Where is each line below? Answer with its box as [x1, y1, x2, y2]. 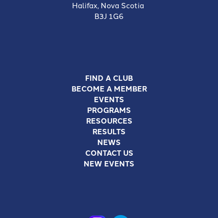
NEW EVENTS [84, 158, 134, 169]
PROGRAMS [87, 104, 131, 115]
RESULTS [92, 126, 126, 137]
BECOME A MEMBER [71, 83, 147, 94]
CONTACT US [85, 147, 133, 158]
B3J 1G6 [94, 10, 124, 21]
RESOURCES [86, 115, 132, 126]
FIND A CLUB [85, 72, 133, 83]
